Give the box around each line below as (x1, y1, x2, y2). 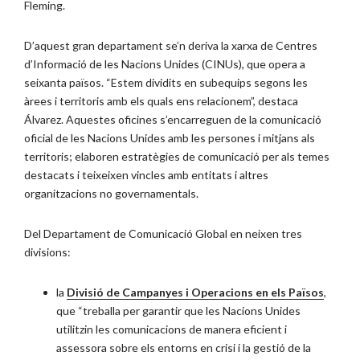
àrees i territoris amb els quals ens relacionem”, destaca (24, 94, 298, 108)
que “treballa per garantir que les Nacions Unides (56, 304, 301, 318)
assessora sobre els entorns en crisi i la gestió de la (56, 341, 311, 355)
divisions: (24, 245, 71, 260)
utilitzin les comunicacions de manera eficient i (56, 322, 287, 337)
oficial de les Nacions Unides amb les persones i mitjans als (24, 131, 315, 145)
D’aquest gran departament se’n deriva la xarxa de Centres (24, 39, 317, 53)
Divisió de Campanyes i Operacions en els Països (67, 285, 324, 300)
